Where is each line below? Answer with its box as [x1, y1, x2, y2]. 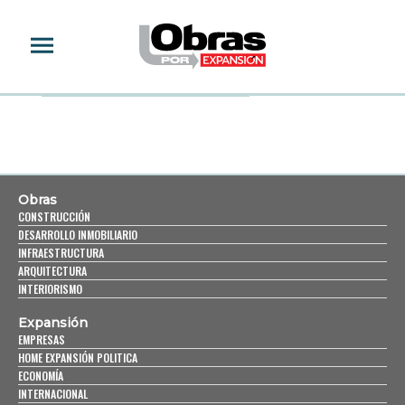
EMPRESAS [18, 332, 65, 347]
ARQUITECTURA [18, 263, 87, 278]
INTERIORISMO [18, 281, 82, 297]
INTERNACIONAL [18, 386, 88, 401]
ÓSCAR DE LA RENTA [9, 61, 138, 86]
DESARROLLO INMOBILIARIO [18, 227, 137, 242]
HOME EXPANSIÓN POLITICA [18, 350, 137, 365]
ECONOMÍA [18, 368, 63, 383]
